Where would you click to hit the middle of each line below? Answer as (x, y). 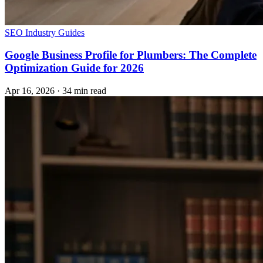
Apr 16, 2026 (30, 91)
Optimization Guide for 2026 (74, 68)
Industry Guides (55, 32)
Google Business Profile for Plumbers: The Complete (131, 55)
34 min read (84, 91)
